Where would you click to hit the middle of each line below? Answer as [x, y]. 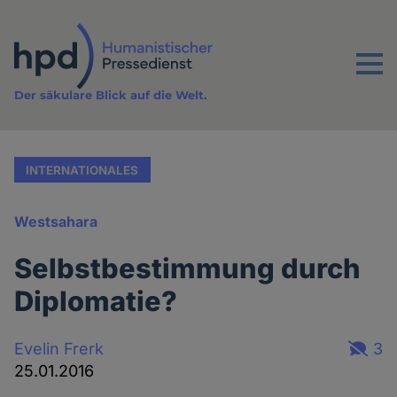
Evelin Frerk [59, 348]
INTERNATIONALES [82, 170]
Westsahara [56, 222]
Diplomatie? [96, 301]
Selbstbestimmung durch [188, 269]
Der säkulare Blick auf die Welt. [111, 95]
